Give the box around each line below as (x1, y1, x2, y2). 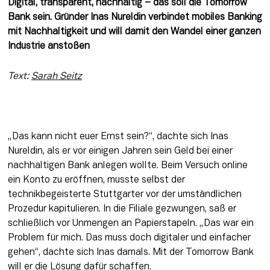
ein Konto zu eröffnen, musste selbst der (7, 176, 185, 185)
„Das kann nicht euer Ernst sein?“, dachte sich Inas (7, 133, 228, 142)
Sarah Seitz (31, 72, 82, 81)
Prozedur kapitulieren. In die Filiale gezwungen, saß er (7, 205, 236, 214)
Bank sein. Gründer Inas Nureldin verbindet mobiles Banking (7, 13, 262, 22)
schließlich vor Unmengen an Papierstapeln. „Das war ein (7, 219, 254, 228)
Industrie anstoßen (7, 42, 90, 51)
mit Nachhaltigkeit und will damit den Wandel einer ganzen (7, 28, 261, 37)
